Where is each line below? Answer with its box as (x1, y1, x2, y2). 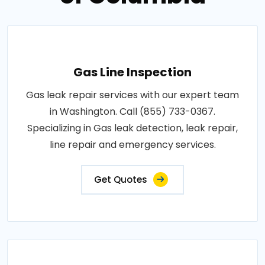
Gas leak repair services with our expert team (26, 88, 239, 102)
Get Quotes (94, 173, 147, 186)
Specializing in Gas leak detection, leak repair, (27, 121, 238, 135)
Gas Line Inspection (73, 63, 192, 80)
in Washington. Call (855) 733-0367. (50, 104, 215, 118)
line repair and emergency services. (49, 137, 216, 151)
